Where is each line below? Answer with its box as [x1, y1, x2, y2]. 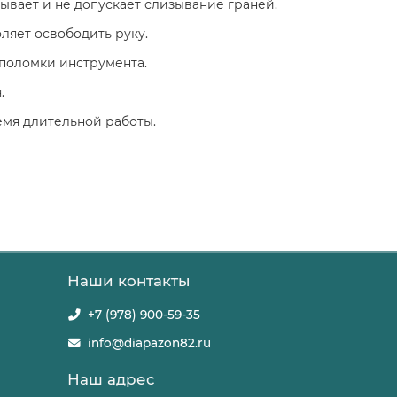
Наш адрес [67, 370, 155, 388]
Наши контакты [67, 272, 191, 290]
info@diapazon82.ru [87, 336, 211, 350]
